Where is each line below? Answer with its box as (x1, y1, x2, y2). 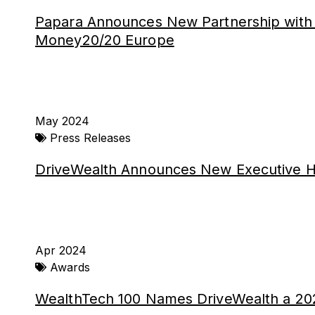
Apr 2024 (35, 243, 86, 257)
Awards (50, 260, 90, 274)
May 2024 (35, 114, 89, 128)
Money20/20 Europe (35, 32, 174, 49)
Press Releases (50, 131, 131, 145)
